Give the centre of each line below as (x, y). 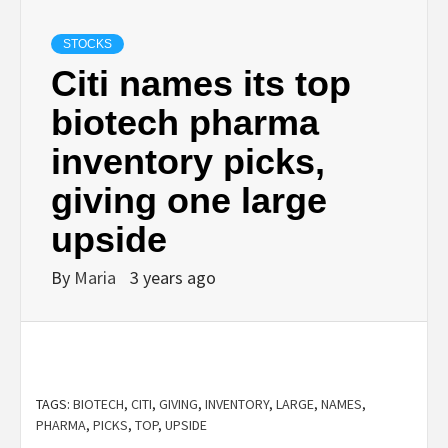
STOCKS (87, 43)
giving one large (189, 200)
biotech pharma (185, 122)
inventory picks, (188, 161)
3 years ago (173, 277)
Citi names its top (201, 83)
